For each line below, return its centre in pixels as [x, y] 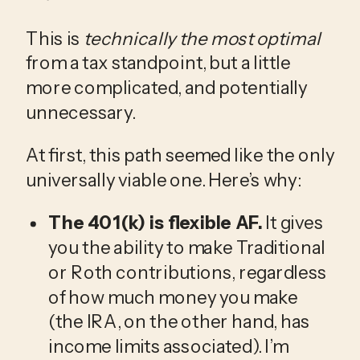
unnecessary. [82, 112]
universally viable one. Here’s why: [165, 180]
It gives [292, 223]
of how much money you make [173, 297]
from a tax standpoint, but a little [158, 63]
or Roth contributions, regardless [187, 272]
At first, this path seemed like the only [180, 155]
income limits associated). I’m [168, 347]
